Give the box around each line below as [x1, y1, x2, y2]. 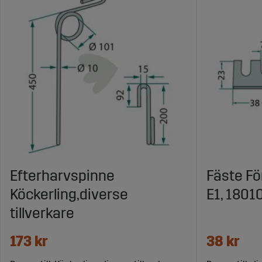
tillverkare [10, 204, 74, 222]
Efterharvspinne [10, 167, 115, 185]
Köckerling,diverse [10, 185, 128, 204]
